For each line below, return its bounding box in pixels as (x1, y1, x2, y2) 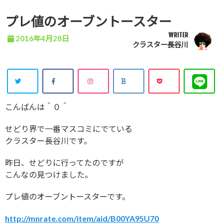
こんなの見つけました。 (5, 170, 93, 180)
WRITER (168, 31, 188, 39)
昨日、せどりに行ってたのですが (5, 158, 124, 168)
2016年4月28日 (15, 34, 69, 43)
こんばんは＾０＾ (5, 102, 69, 112)
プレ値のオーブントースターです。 (5, 192, 130, 202)
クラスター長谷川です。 (5, 136, 92, 146)
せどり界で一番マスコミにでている (5, 124, 132, 134)
